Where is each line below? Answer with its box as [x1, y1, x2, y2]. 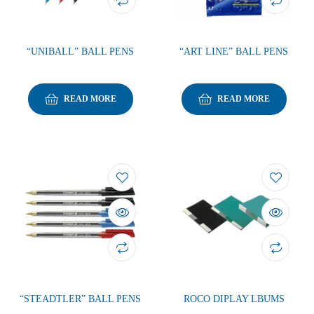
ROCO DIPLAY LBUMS [183, 293, 285, 304]
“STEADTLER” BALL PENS [20, 293, 141, 304]
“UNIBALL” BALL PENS [27, 46, 134, 57]
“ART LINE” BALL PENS [179, 46, 288, 57]
